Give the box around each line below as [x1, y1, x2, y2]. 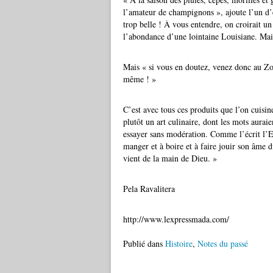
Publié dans [123, 238, 163, 249]
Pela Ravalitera [123, 183, 175, 194]
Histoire [165, 238, 193, 249]
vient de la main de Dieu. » [123, 152, 217, 164]
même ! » [123, 73, 156, 85]
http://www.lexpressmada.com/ [123, 213, 229, 225]
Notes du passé [197, 238, 248, 249]
